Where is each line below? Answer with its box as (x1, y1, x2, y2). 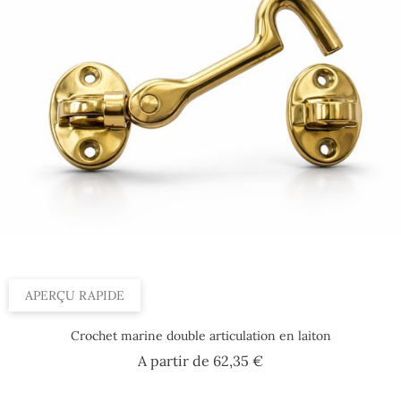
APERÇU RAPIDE (25, 287, 124, 304)
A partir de (138, 352, 213, 371)
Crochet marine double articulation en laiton (70, 328, 331, 345)
